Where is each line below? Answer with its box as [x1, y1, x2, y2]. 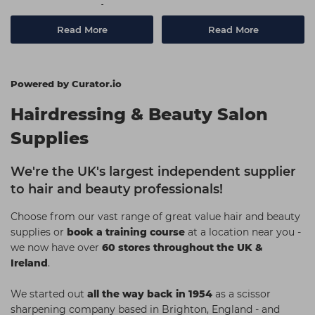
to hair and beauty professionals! [11, 181, 223, 197]
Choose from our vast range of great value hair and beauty [11, 210, 300, 223]
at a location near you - [185, 225, 301, 238]
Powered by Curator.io [11, 77, 122, 89]
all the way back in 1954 [87, 287, 212, 300]
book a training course [67, 225, 185, 238]
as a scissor [212, 287, 271, 300]
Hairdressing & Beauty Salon [11, 103, 268, 124]
